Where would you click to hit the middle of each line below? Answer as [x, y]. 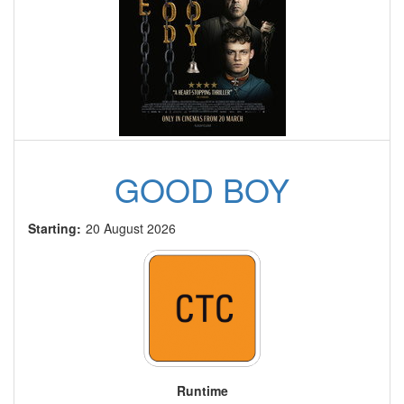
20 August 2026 [131, 229]
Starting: [55, 229]
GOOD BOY [202, 189]
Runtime [202, 391]
